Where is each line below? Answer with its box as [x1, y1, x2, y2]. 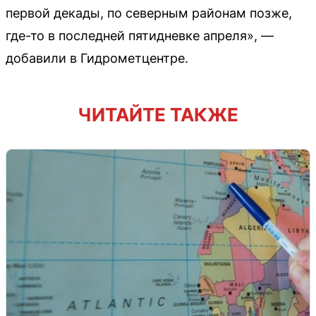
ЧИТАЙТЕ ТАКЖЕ [78, 103, 238, 126]
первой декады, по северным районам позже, [6, 5, 292, 20]
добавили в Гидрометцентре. [6, 50, 188, 66]
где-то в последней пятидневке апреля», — [6, 28, 274, 43]
